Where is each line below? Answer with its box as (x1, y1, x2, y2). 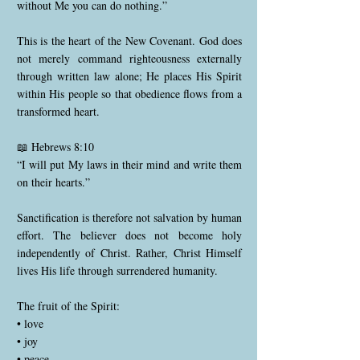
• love (17, 316, 43, 331)
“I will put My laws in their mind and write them (17, 157, 242, 172)
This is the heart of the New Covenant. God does (17, 33, 242, 48)
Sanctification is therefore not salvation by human (17, 210, 242, 225)
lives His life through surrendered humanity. (17, 263, 218, 278)
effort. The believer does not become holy (17, 227, 242, 243)
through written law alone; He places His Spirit (17, 68, 242, 84)
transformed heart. (17, 104, 100, 119)
